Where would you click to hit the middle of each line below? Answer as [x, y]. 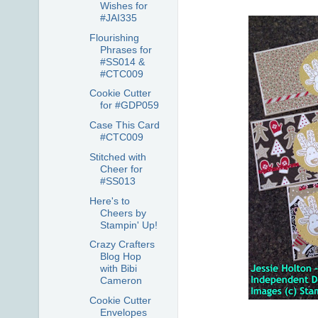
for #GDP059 [129, 105]
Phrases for [126, 49]
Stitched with [117, 157]
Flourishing [114, 37]
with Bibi [118, 269]
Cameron [121, 281]
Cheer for [121, 169]
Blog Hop [120, 257]
